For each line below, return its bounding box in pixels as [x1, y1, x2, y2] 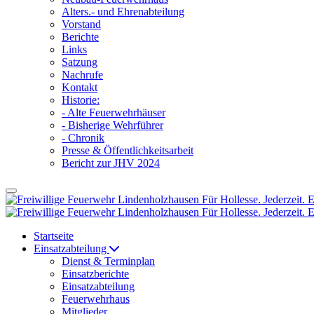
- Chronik [62, 132, 104, 144]
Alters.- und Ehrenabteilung [62, 6, 184, 18]
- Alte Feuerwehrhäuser [62, 107, 165, 118]
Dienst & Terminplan [62, 255, 155, 267]
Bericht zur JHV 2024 [62, 157, 160, 169]
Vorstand [62, 18, 101, 30]
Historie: [62, 94, 100, 106]
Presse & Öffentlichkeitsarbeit [62, 144, 193, 156]
